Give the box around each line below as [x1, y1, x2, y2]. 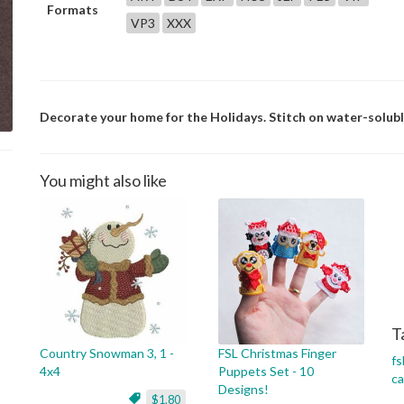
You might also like [40, 170, 167, 190]
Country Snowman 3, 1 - [40, 345, 174, 361]
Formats [47, 2, 98, 17]
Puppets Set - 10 [218, 363, 314, 379]
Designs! [218, 381, 269, 397]
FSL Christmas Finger [218, 345, 336, 361]
